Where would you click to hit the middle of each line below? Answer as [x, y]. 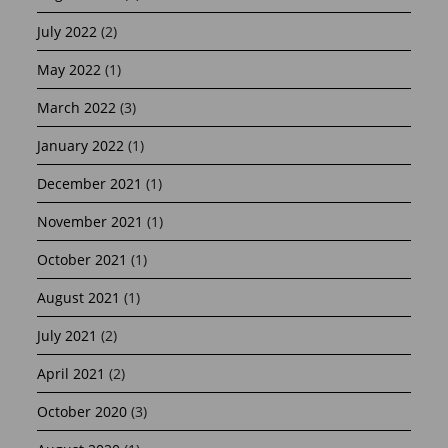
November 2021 [90, 221]
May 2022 [69, 69]
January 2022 [81, 145]
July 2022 [67, 31]
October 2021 [82, 259]
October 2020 [82, 411]
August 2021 [79, 297]
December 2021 [90, 183]
